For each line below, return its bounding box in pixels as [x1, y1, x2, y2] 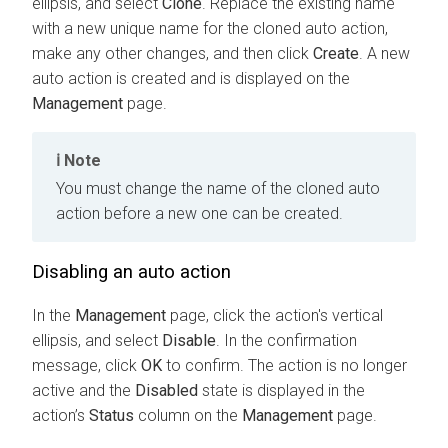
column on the [134, 406, 242, 426]
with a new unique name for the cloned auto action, [32, 18, 388, 38]
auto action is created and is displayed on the [32, 68, 350, 88]
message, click [32, 356, 141, 376]
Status [89, 406, 134, 426]
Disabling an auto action [32, 261, 231, 284]
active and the [32, 381, 135, 401]
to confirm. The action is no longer [162, 356, 407, 376]
